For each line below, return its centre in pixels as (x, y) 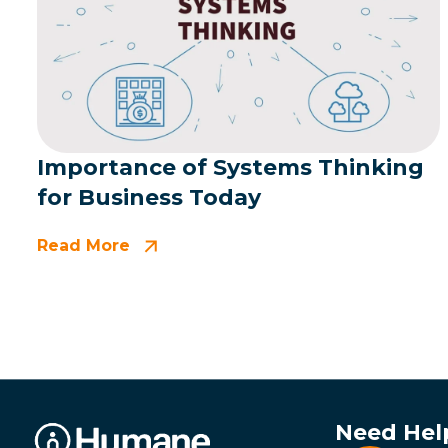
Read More (86, 245)
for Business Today (149, 197)
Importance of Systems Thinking (230, 167)
